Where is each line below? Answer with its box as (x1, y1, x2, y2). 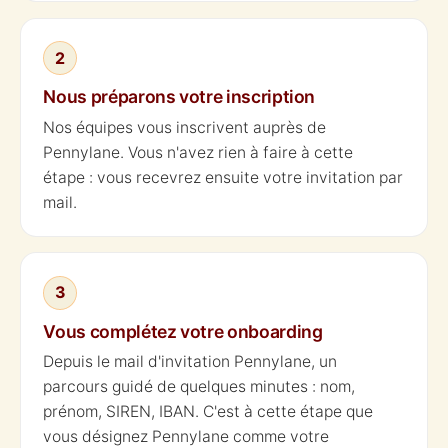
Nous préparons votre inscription (43, 86, 316, 108)
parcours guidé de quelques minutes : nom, (43, 377, 356, 397)
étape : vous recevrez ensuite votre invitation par (43, 167, 404, 187)
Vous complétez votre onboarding (43, 320, 323, 342)
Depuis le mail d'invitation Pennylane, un (43, 352, 338, 372)
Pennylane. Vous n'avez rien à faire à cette (43, 142, 354, 162)
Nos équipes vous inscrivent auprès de (43, 117, 327, 137)
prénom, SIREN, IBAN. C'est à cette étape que (43, 402, 374, 422)
